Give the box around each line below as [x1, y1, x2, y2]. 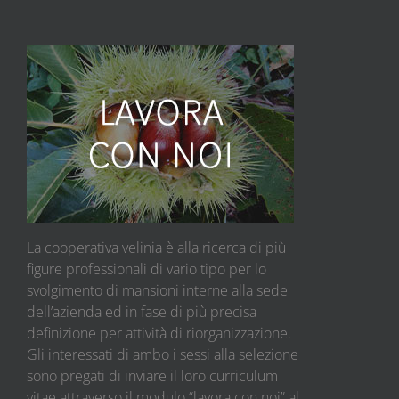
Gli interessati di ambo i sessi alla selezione [27, 344, 298, 364]
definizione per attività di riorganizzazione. [27, 322, 291, 343]
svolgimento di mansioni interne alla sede [27, 280, 288, 300]
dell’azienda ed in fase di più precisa [27, 301, 256, 322]
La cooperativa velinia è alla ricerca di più [27, 237, 286, 257]
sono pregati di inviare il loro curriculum [27, 365, 278, 386]
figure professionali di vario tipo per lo [27, 258, 266, 279]
